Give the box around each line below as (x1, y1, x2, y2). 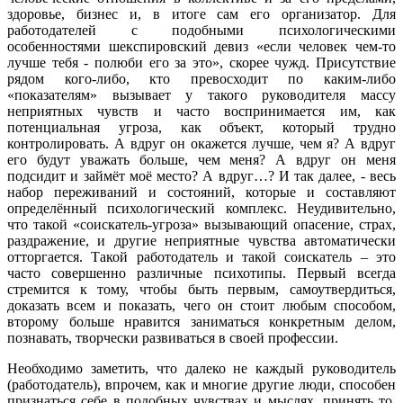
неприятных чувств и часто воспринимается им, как (7, 103, 396, 119)
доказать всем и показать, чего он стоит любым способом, (7, 297, 396, 313)
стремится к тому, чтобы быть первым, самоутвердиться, (7, 281, 396, 297)
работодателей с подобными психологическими (7, 22, 396, 38)
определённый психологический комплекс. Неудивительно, (7, 200, 396, 216)
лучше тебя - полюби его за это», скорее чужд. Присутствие (7, 54, 396, 70)
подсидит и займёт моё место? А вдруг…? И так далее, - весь (7, 167, 396, 184)
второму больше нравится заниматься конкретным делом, (7, 313, 396, 329)
